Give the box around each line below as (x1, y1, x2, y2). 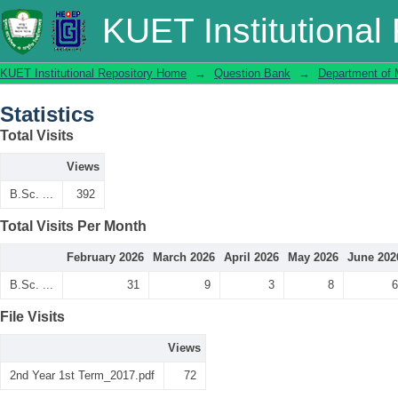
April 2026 (224, 251, 279, 264)
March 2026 (153, 251, 215, 264)
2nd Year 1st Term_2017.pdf (10, 369, 155, 382)
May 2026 (288, 251, 338, 264)
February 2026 (67, 251, 144, 264)
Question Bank (214, 67, 291, 80)
